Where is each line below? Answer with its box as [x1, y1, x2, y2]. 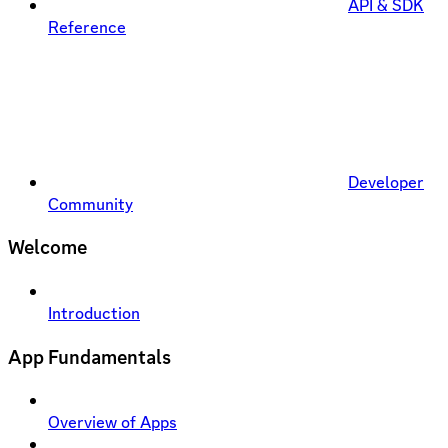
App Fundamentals [8, 343, 171, 370]
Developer [348, 170, 424, 193]
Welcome [8, 234, 87, 261]
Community [48, 192, 133, 215]
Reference [48, 15, 126, 38]
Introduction [48, 302, 140, 325]
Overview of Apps [48, 411, 177, 434]
